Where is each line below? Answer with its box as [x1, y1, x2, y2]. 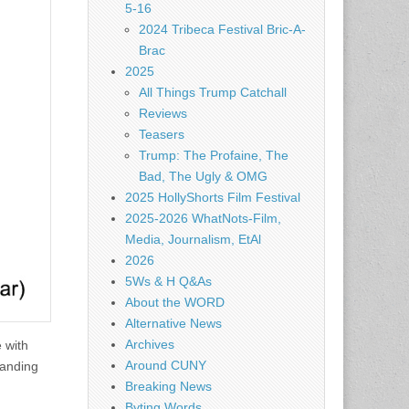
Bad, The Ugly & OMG [139, 169, 267, 184]
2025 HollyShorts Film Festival [125, 190, 300, 204]
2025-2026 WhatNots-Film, [125, 211, 281, 225]
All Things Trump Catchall [139, 85, 287, 100]
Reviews [139, 106, 187, 121]
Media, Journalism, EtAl [125, 232, 261, 246]
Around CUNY [125, 358, 206, 372]
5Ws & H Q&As [125, 274, 212, 288]
